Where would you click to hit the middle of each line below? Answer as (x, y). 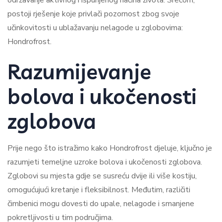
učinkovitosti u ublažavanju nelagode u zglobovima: (95, 28)
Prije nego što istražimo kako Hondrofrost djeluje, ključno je (110, 148)
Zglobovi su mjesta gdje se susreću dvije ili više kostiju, (102, 176)
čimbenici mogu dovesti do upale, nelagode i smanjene (101, 204)
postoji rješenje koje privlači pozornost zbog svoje (93, 14)
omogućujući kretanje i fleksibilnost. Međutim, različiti (99, 190)
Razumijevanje (79, 72)
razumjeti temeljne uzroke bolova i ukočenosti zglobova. (105, 162)
